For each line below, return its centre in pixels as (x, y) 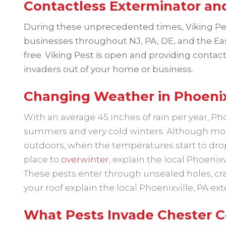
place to (42, 159)
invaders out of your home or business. (108, 69)
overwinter (85, 159)
